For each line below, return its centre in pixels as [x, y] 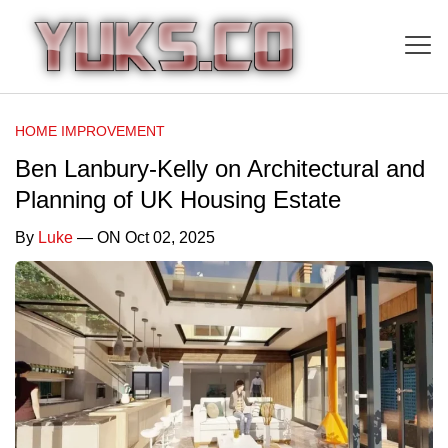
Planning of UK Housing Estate [178, 199]
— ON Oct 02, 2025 [144, 237]
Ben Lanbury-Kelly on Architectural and [220, 168]
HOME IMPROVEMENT [90, 130]
